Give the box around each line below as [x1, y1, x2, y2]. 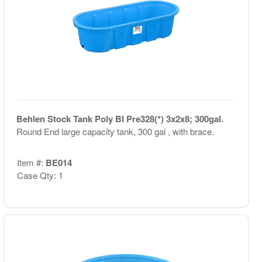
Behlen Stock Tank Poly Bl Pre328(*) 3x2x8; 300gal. [16, 112, 223, 125]
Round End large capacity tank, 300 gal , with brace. [16, 125, 214, 137]
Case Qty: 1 [16, 168, 63, 181]
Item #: [16, 156, 46, 168]
